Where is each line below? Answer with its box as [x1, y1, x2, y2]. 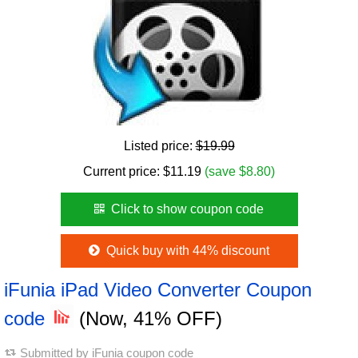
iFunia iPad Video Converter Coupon [4, 279, 312, 300]
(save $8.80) [205, 165, 275, 178]
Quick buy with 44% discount [102, 244, 269, 257]
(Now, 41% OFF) [74, 308, 222, 329]
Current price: [83, 165, 163, 178]
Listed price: [123, 139, 196, 153]
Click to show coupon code [108, 202, 265, 216]
